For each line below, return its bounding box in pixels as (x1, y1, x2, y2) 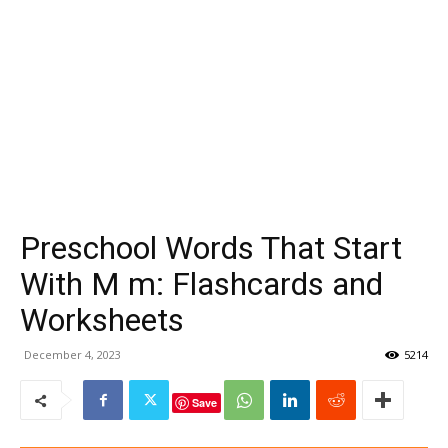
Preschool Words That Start (20, 229, 402, 267)
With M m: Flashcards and (20, 265, 383, 303)
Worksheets (20, 301, 184, 339)
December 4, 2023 (24, 347, 121, 362)
